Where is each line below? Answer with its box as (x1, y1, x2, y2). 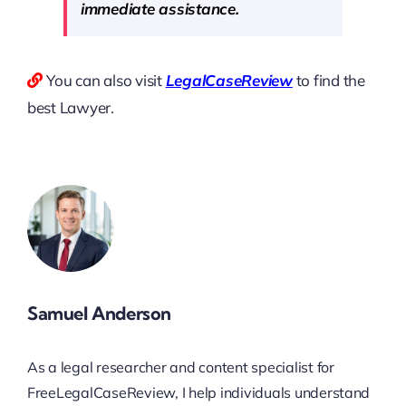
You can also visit (46, 71, 166, 91)
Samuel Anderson (26, 301, 171, 324)
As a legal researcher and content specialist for (26, 357, 334, 376)
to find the (292, 71, 365, 91)
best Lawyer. (26, 98, 114, 118)
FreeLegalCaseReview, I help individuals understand (26, 382, 371, 401)
